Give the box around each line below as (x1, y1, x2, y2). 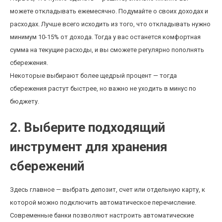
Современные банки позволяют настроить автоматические (10, 212, 194, 219)
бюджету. (10, 98, 39, 105)
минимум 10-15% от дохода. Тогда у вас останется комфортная (10, 33, 201, 41)
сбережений (10, 159, 84, 173)
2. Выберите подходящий (10, 120, 165, 135)
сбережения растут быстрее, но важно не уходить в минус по (10, 85, 196, 92)
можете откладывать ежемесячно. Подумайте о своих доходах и (10, 7, 208, 15)
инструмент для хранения (10, 139, 167, 154)
